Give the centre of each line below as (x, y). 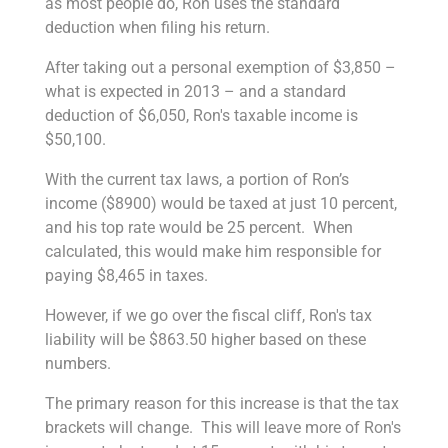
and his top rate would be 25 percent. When (198, 227)
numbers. (77, 363)
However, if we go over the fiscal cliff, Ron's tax (208, 315)
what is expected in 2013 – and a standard (195, 91)
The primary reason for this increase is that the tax (221, 403)
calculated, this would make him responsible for (212, 251)
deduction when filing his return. (157, 27)
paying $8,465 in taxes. (126, 275)
